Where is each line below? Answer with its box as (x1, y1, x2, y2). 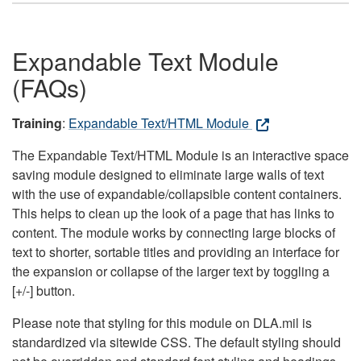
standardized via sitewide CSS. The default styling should (12, 333, 341, 352)
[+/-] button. (12, 281, 75, 301)
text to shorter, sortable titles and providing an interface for (12, 243, 339, 262)
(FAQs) (12, 70, 87, 106)
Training (12, 114, 62, 133)
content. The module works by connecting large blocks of (12, 223, 335, 243)
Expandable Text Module (12, 44, 279, 79)
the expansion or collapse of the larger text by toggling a (12, 262, 330, 281)
